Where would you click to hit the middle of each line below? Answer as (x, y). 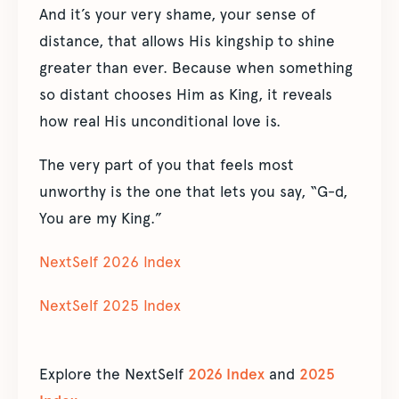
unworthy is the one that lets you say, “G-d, (193, 192)
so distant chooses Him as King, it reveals (186, 95)
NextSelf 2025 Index (110, 306)
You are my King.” (101, 219)
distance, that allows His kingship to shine (187, 41)
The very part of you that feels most (167, 165)
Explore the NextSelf (114, 375)
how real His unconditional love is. (160, 122)
